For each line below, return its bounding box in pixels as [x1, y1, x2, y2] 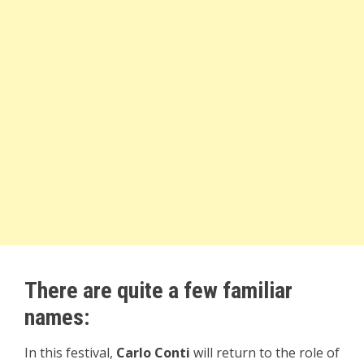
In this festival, [24, 344, 116, 362]
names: [24, 304, 89, 331]
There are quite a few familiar [24, 277, 292, 304]
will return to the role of [190, 344, 340, 362]
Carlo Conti [116, 344, 190, 362]
